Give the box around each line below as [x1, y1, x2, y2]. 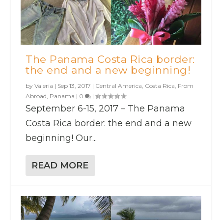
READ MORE [31, 160, 89, 171]
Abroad [26, 92, 47, 100]
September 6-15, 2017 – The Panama [26, 103, 186, 114]
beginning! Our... [26, 133, 97, 144]
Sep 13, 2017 [57, 82, 91, 90]
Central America [95, 82, 142, 90]
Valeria [34, 82, 54, 90]
